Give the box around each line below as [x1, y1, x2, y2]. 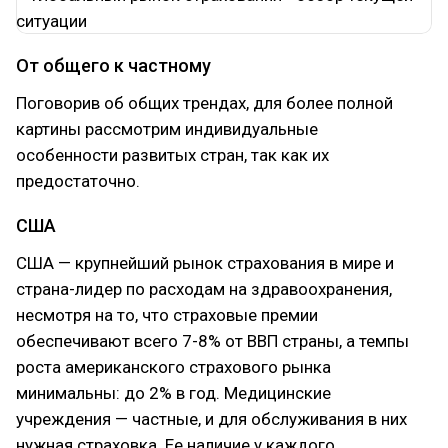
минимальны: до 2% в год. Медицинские [16, 383, 331, 403]
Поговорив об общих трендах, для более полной [16, 93, 393, 113]
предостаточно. [16, 171, 140, 191]
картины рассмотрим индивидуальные [16, 119, 318, 139]
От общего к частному [16, 55, 211, 76]
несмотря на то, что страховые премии [16, 305, 318, 325]
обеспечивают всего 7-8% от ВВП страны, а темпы [16, 331, 409, 351]
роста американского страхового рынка [16, 357, 331, 377]
